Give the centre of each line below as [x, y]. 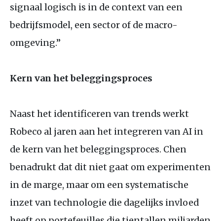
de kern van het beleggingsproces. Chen [98, 149]
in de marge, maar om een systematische [99, 184]
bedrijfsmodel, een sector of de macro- [94, 25]
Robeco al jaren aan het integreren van [96, 131]
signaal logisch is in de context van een [96, 7]
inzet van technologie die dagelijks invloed [104, 202]
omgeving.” [35, 42]
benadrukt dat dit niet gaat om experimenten [110, 167]
